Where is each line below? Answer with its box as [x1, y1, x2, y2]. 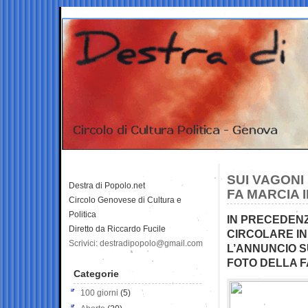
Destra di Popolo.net [69, 180, 145, 190]
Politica [69, 209, 96, 219]
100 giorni [80, 287, 118, 298]
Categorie [74, 267, 119, 279]
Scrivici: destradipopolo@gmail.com [69, 238, 203, 248]
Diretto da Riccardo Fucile [69, 223, 166, 234]
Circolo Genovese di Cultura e [69, 195, 181, 205]
